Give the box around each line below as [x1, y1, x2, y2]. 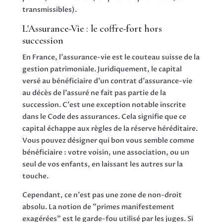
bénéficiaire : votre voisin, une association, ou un [22, 147, 189, 157]
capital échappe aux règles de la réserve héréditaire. [22, 123, 198, 133]
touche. [22, 171, 49, 181]
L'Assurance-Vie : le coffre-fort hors [22, 22, 162, 35]
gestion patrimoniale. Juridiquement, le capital [22, 64, 182, 74]
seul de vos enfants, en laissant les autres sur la [22, 159, 183, 169]
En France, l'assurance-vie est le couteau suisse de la [22, 52, 200, 62]
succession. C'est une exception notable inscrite [22, 100, 186, 110]
